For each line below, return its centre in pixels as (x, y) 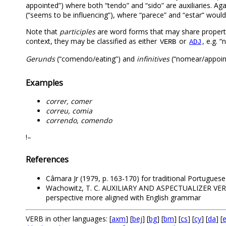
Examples (44, 82)
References (47, 160)
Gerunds (40, 59)
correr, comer (69, 101)
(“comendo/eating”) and (96, 59)
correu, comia (69, 110)
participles (77, 31)
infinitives (153, 59)
